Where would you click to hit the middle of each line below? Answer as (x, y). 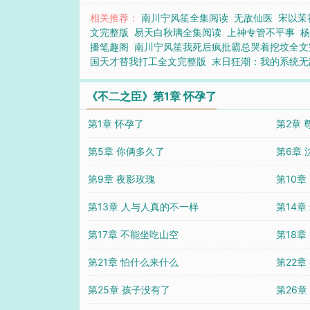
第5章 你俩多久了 (126, 151)
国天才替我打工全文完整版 (148, 61)
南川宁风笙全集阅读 (185, 18)
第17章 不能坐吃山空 (133, 234)
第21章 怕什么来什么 (133, 262)
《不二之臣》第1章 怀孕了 (152, 96)
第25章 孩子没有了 (129, 290)
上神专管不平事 (261, 32)
